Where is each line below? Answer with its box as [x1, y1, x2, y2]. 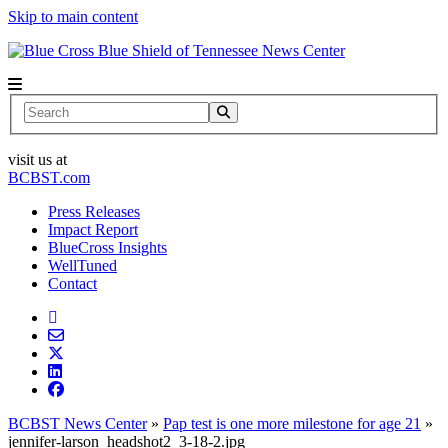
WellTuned [48, 256, 117, 274]
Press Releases [48, 202, 140, 220]
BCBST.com [8, 168, 90, 186]
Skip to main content [8, 8, 138, 25]
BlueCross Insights [48, 238, 167, 256]
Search [23, 100, 66, 118]
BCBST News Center [8, 414, 147, 432]
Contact [48, 274, 97, 292]
